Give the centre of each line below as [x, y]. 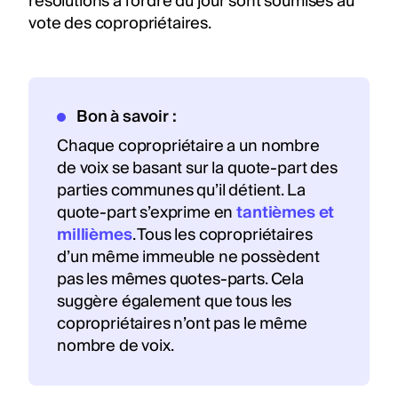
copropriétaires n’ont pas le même [182, 323]
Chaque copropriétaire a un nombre [188, 146]
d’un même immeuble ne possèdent [189, 257]
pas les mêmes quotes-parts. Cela [180, 279]
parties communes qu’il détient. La [181, 190]
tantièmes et [286, 212]
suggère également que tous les [175, 301]
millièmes [95, 235]
